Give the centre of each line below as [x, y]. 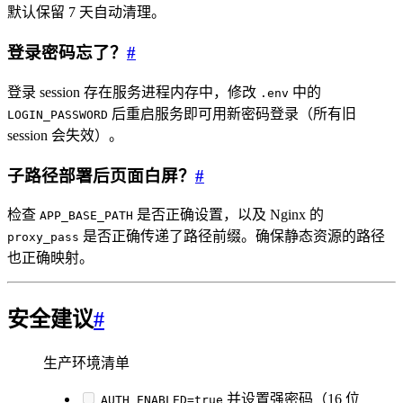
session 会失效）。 [65, 135]
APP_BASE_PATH [86, 216]
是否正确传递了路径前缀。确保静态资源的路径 [232, 237]
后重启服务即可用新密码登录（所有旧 [232, 113]
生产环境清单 [86, 363]
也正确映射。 [50, 258]
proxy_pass [43, 237]
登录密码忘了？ [67, 53]
